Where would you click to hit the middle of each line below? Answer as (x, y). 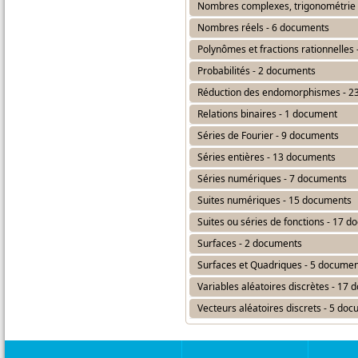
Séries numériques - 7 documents (272, 179)
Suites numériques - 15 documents (274, 200)
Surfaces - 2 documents (250, 243)
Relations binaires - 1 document (267, 114)
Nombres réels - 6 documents (263, 28)
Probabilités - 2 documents (257, 71)
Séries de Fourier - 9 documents (268, 135)
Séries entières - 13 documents (267, 157)
